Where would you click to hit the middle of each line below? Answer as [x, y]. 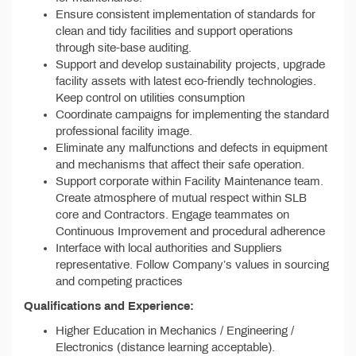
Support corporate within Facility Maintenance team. [190, 181]
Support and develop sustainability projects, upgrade [190, 64]
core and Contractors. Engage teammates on [172, 215]
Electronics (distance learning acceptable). [165, 347]
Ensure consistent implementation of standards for [186, 14]
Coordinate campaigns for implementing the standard [192, 114]
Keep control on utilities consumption [150, 98]
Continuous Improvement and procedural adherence [190, 231]
